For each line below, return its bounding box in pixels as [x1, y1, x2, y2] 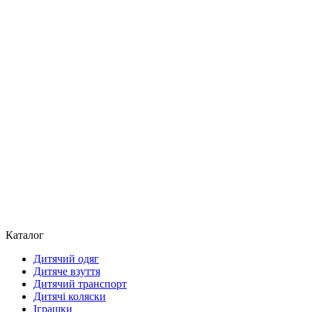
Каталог [6, 228, 44, 241]
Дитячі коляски [33, 290, 106, 302]
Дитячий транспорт [33, 277, 127, 290]
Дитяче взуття [33, 265, 100, 277]
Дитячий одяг [33, 252, 99, 265]
